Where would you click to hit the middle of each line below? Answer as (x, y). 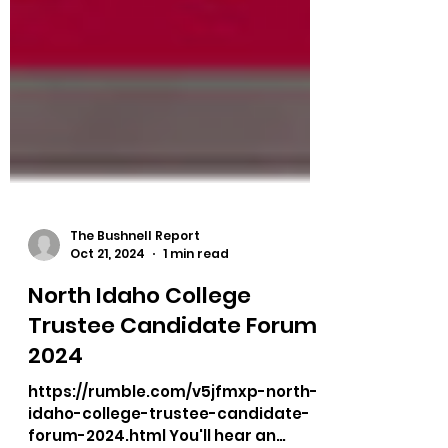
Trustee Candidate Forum (172, 388)
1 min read (196, 316)
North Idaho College (139, 358)
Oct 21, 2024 (107, 316)
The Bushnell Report (135, 298)
